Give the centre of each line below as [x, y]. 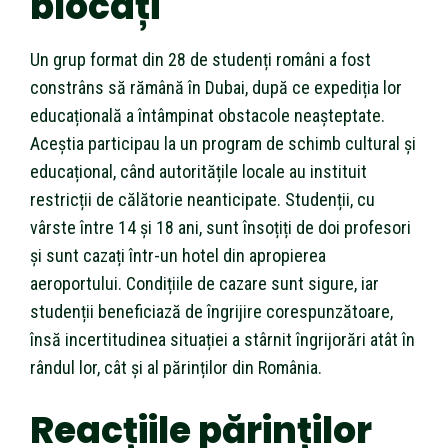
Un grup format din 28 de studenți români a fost [200, 59]
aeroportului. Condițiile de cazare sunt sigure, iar [204, 283]
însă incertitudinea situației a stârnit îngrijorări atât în [222, 339]
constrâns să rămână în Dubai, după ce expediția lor [216, 87]
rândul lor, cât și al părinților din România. [176, 367]
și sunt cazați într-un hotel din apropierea [178, 255]
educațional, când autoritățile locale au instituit [198, 171]
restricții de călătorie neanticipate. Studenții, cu [202, 199]
